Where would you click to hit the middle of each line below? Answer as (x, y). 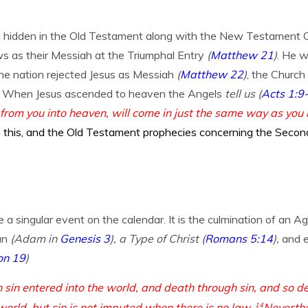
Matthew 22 (212, 74)
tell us (240, 93)
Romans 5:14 (239, 239)
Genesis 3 (85, 239)
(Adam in (35, 239)
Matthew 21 (242, 55)
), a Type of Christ (154, 239)
